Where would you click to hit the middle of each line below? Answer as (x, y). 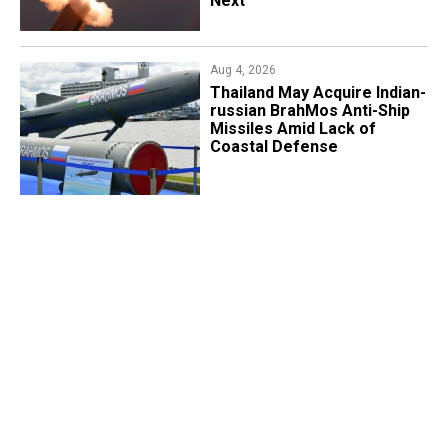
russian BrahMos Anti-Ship (309, 110)
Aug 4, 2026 (242, 69)
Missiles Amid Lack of (292, 128)
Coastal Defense (273, 146)
